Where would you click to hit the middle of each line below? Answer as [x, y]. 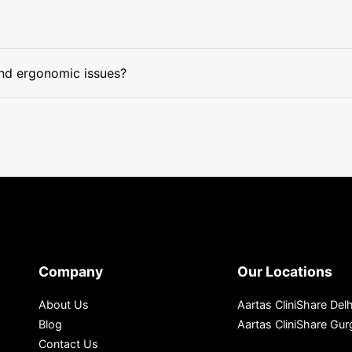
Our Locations [285, 271]
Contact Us [68, 344]
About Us [64, 304]
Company [71, 271]
